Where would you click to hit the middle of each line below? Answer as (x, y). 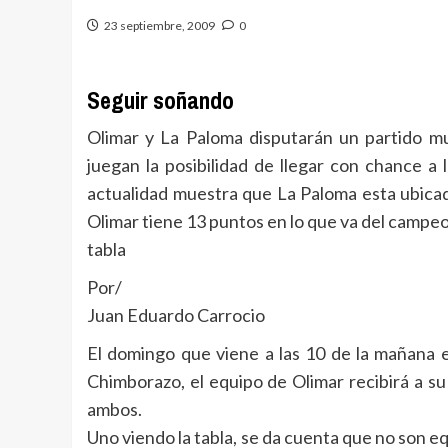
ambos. (114, 409)
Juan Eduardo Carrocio (176, 315)
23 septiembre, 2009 (159, 25)
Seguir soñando (160, 100)
